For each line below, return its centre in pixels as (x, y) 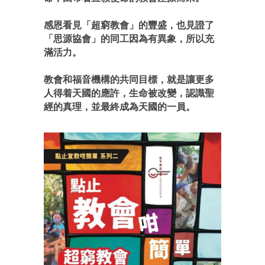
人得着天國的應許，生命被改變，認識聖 (129, 93)
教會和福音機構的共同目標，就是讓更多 (129, 80)
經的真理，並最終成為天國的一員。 (119, 107)
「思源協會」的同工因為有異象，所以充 (129, 39)
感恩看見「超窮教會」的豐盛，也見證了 (129, 25)
